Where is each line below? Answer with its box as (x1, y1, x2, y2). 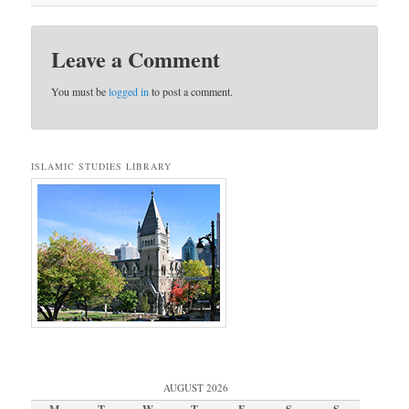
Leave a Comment (51, 43, 221, 76)
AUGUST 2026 (163, 380, 228, 394)
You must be (51, 84, 110, 100)
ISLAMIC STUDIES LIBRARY (31, 159, 173, 173)
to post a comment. (149, 84, 234, 100)
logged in (109, 84, 150, 100)
